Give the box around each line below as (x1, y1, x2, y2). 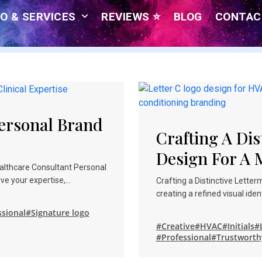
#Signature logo (25, 206, 89, 218)
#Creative (156, 220, 195, 232)
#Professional (156, 232, 211, 243)
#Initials (222, 220, 254, 232)
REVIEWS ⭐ (101, 10, 161, 23)
